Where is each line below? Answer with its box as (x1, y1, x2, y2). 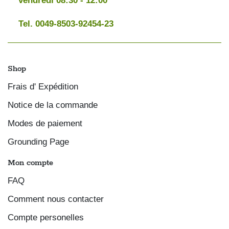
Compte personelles (8, 213, 84, 222)
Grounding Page (8, 137, 69, 147)
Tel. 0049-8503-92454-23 (18, 19, 113, 29)
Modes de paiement (8, 119, 82, 128)
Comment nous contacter (8, 194, 104, 204)
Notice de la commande (8, 100, 98, 110)
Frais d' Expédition (8, 82, 78, 91)
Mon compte (8, 158, 53, 168)
